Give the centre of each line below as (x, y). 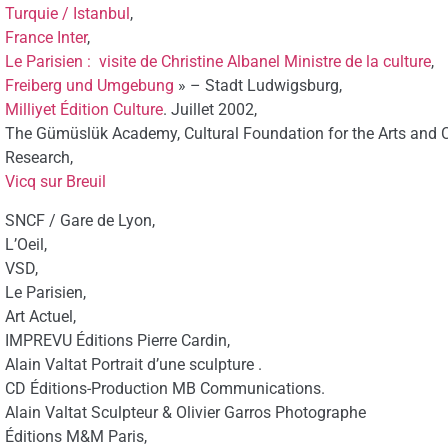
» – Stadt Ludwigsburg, (258, 86)
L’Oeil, (26, 244)
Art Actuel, (40, 316)
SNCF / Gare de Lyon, (80, 220)
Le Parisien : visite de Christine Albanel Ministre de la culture (218, 62)
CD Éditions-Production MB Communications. (165, 388)
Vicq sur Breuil (55, 182)
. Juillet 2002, (210, 110)
